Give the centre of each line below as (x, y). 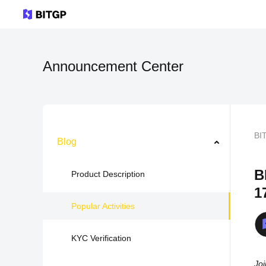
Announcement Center (113, 66)
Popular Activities (103, 206)
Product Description (108, 174)
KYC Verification (101, 238)
